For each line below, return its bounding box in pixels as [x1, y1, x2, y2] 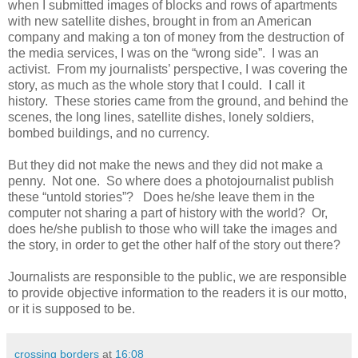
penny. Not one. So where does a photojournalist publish [8, 173, 334, 188]
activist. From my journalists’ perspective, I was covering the [8, 62, 348, 76]
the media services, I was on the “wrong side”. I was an [8, 46, 319, 60]
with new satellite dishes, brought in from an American [8, 14, 312, 28]
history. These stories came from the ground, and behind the [8, 93, 348, 108]
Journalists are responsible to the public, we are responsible [8, 269, 347, 284]
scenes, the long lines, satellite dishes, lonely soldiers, [8, 109, 314, 124]
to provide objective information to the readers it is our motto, [8, 285, 347, 300]
